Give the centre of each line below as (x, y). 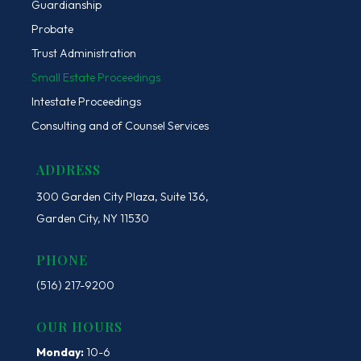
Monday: (60, 352)
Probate (52, 29)
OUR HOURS (79, 326)
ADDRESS (68, 169)
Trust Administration (83, 53)
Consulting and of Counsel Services (120, 125)
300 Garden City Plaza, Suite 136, (122, 196)
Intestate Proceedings (86, 101)
